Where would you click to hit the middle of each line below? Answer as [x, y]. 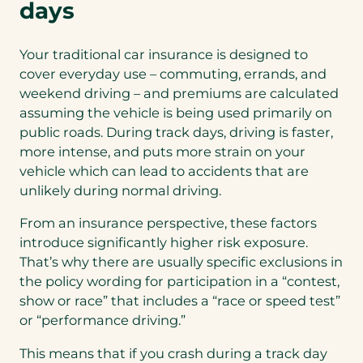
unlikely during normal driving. [124, 191]
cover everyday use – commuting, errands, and [173, 74]
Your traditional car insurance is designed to [164, 55]
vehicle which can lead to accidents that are [164, 171]
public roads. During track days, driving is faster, [176, 132]
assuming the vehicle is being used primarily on [176, 113]
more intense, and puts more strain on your [162, 152]
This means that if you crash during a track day [173, 353]
